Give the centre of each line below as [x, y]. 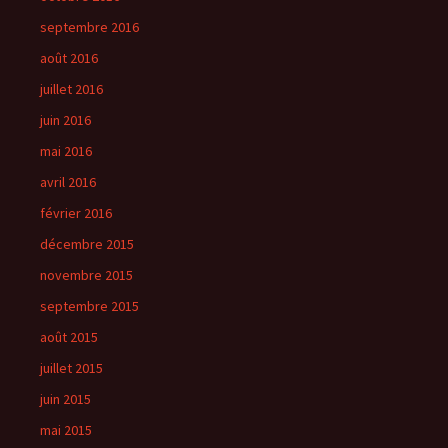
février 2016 [76, 213]
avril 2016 [68, 182]
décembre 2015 [87, 244]
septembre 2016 [89, 27]
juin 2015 [65, 399]
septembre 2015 [89, 306]
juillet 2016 [71, 89]
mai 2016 [66, 151]
